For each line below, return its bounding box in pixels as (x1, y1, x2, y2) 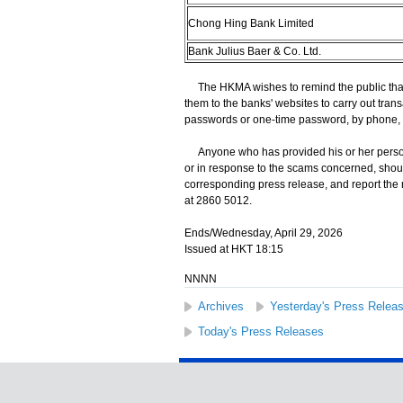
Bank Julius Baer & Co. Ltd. (187, 45, 321, 58)
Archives (197, 300, 244, 313)
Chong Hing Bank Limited (187, 17, 314, 30)
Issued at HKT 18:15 (184, 243, 283, 255)
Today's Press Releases (197, 325, 324, 338)
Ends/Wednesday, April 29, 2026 (184, 227, 343, 239)
